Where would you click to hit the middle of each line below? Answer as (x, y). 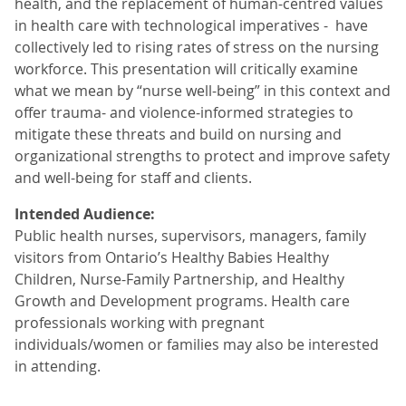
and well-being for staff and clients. (133, 178)
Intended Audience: (87, 214)
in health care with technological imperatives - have (191, 25)
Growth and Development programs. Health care (182, 301)
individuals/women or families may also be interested (197, 344)
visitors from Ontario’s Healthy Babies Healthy (172, 257)
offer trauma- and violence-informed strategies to (184, 112)
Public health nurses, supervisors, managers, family (190, 236)
